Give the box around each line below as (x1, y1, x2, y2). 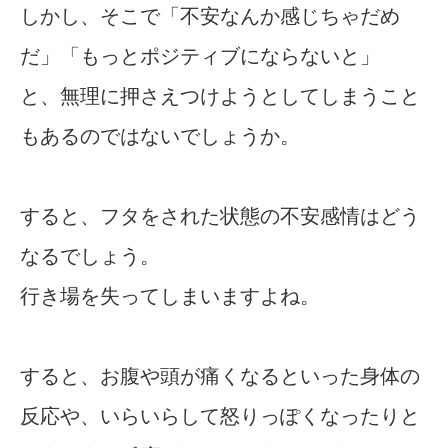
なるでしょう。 (20, 244, 160, 267)
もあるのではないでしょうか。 (20, 124, 300, 147)
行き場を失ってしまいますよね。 (20, 284, 320, 307)
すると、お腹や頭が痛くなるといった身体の (20, 364, 420, 387)
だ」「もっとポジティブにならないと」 (20, 44, 380, 67)
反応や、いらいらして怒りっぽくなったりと (20, 404, 420, 427)
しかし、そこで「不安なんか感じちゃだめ (20, 4, 400, 27)
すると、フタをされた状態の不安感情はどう (20, 204, 420, 227)
